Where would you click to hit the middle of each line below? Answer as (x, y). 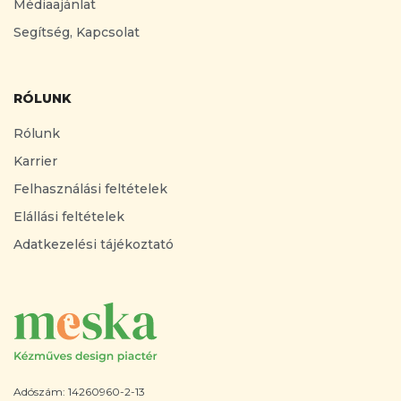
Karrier (35, 161)
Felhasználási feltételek (90, 188)
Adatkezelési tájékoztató (94, 244)
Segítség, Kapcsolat (77, 32)
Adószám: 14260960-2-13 (79, 391)
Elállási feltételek (69, 216)
